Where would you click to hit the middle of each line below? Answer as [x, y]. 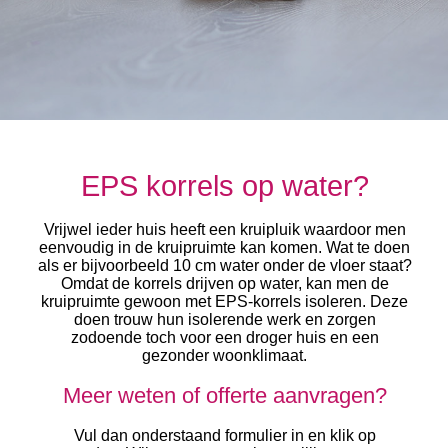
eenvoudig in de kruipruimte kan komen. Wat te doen [225, 247]
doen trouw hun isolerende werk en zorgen [224, 319]
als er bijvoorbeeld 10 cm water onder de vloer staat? [224, 265]
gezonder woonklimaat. [225, 355]
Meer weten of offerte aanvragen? [224, 395]
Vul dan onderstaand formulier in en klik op [224, 435]
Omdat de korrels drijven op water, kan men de [224, 283]
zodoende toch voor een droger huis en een [224, 337]
